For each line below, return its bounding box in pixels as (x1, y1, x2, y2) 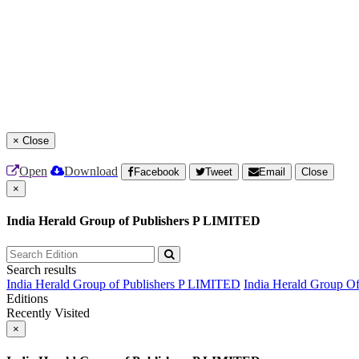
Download (64, 164, 118, 178)
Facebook (134, 166, 179, 178)
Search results (6, 262, 76, 276)
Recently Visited (6, 305, 90, 320)
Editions (6, 291, 48, 305)
